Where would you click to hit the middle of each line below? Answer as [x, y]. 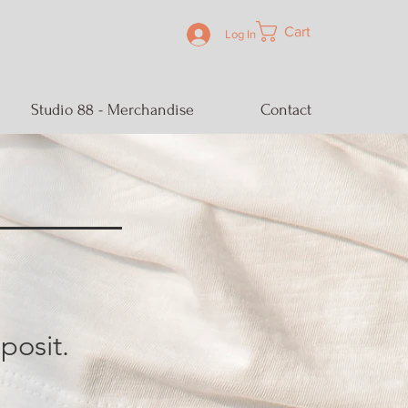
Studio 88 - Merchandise [112, 110]
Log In [240, 34]
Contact [286, 110]
